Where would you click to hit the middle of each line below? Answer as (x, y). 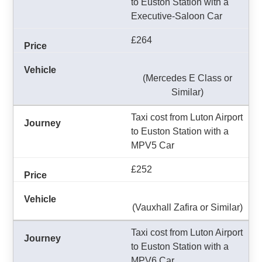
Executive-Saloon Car (177, 16)
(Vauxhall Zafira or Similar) (187, 207)
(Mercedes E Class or (187, 78)
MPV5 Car (153, 145)
